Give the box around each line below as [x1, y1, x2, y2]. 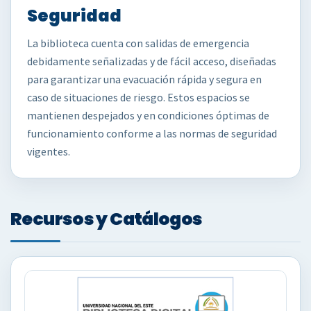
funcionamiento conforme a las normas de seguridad [27, 126, 277, 140]
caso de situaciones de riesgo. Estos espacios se [27, 90, 250, 104]
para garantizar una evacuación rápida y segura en [27, 72, 262, 86]
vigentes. [27, 144, 70, 158]
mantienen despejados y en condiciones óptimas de [27, 108, 269, 122]
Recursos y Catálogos [10, 207, 203, 231]
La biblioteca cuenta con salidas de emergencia [27, 36, 249, 50]
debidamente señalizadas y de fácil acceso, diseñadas [27, 54, 276, 68]
